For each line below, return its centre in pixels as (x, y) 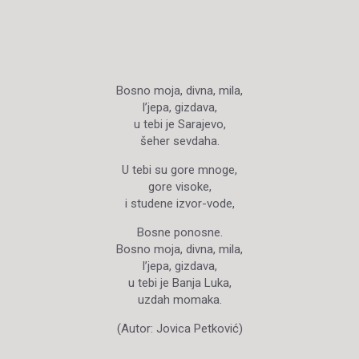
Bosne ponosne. (179, 232)
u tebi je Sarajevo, (179, 124)
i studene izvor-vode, (179, 204)
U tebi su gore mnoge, (179, 170)
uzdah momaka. (179, 300)
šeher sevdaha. (179, 141)
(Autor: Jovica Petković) (179, 329)
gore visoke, (179, 187)
